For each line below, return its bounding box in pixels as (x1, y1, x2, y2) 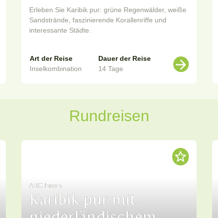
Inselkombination (30, 65, 82, 73)
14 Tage (98, 65, 123, 73)
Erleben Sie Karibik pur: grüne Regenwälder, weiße (29, 6, 186, 14)
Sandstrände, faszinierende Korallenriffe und (29, 16, 166, 24)
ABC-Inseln (29, 182, 61, 190)
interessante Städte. (29, 26, 91, 35)
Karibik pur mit (29, 190, 136, 209)
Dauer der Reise (98, 54, 151, 63)
